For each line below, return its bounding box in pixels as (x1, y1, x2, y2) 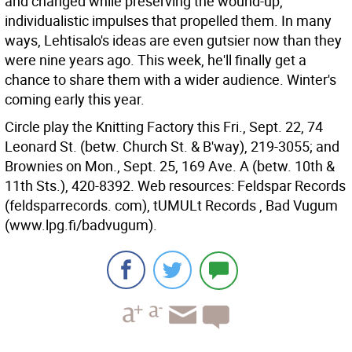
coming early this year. (5, 90, 145, 108)
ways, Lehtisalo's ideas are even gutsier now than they (5, 31, 342, 49)
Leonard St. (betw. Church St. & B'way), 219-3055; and (5, 137, 339, 156)
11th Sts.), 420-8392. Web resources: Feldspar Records (5, 176, 346, 195)
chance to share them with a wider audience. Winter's (5, 70, 336, 89)
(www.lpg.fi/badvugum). (5, 215, 157, 234)
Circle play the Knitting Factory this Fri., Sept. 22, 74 (5, 117, 323, 136)
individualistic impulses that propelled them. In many (5, 11, 332, 30)
